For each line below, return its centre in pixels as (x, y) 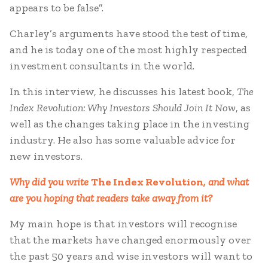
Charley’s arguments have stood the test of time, (129, 33)
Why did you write (50, 182)
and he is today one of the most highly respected (128, 50)
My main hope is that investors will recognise (123, 224)
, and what (226, 182)
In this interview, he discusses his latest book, (123, 92)
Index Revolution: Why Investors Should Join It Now (123, 108)
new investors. (46, 156)
